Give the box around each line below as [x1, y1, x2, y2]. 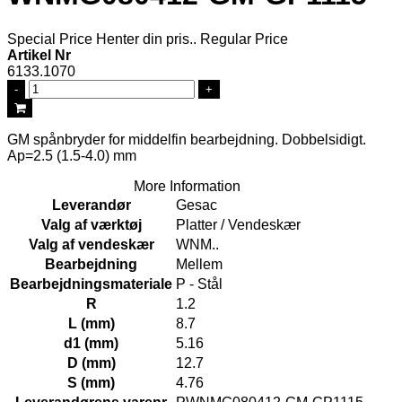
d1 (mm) [64, 335, 118, 351]
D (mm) [66, 354, 116, 371]
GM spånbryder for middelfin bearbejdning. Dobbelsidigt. [7, 131, 366, 147]
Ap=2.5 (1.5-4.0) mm [7, 147, 136, 163]
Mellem [176, 256, 223, 272]
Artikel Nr [7, 47, 71, 63]
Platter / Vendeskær [176, 216, 301, 232]
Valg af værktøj [40, 216, 142, 232]
